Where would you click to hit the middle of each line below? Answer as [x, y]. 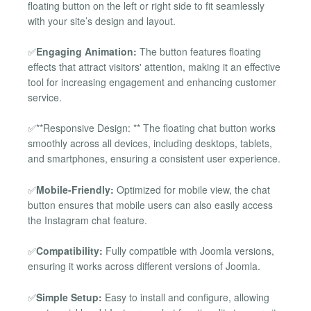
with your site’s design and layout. [102, 20]
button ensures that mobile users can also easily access [150, 204]
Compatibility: [69, 251]
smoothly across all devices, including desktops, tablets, [150, 143]
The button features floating [199, 52]
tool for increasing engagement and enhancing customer [152, 82]
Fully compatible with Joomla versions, [188, 251]
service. [45, 98]
